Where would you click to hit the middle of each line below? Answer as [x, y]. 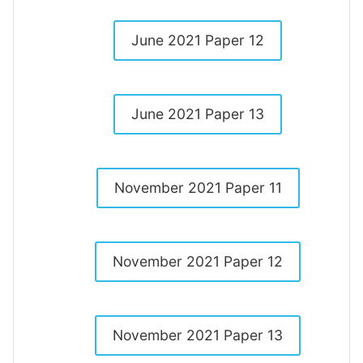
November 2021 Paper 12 [198, 261]
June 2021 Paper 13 [198, 114]
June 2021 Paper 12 [198, 40]
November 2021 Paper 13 [198, 335]
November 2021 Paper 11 [198, 188]
